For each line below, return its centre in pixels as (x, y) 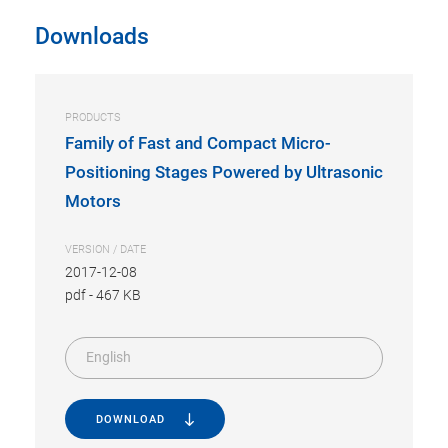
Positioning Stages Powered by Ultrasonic (224, 171)
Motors (93, 200)
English (108, 357)
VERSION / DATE (105, 249)
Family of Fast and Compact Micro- (198, 142)
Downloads (92, 36)
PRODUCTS (93, 117)
